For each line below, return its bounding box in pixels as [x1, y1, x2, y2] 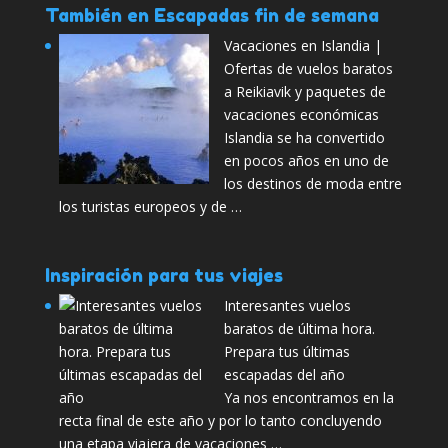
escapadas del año [223, 365, 345, 385]
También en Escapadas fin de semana [44, 4, 379, 27]
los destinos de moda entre [223, 174, 402, 194]
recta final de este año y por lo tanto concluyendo [58, 411, 382, 431]
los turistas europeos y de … [58, 197, 242, 217]
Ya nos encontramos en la [223, 388, 394, 408]
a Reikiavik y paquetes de [223, 82, 386, 102]
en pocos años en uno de [223, 151, 389, 171]
